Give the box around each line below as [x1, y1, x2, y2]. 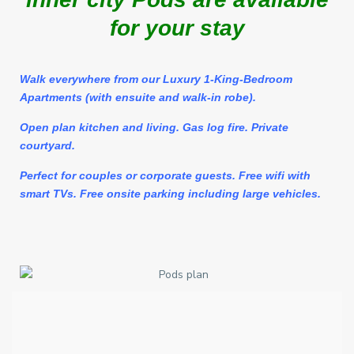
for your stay [109, 16, 245, 40]
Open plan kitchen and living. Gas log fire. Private [20, 121, 288, 134]
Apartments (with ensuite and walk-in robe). [20, 91, 256, 104]
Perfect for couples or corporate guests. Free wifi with [20, 169, 311, 182]
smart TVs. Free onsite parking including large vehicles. [20, 187, 324, 200]
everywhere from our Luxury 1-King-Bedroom [46, 73, 292, 85]
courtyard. [20, 139, 75, 152]
